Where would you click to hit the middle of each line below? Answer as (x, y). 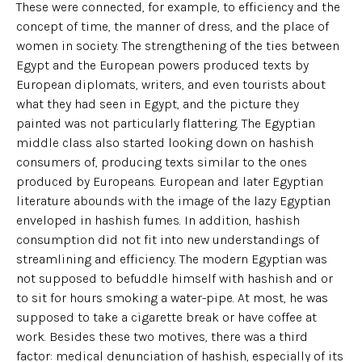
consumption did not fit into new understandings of (168, 239)
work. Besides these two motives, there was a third (162, 336)
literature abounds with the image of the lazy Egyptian (173, 200)
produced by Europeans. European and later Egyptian (170, 181)
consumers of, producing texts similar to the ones (162, 162)
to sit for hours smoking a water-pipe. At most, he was (172, 297)
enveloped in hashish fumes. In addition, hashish (158, 220)
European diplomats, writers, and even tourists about (171, 84)
